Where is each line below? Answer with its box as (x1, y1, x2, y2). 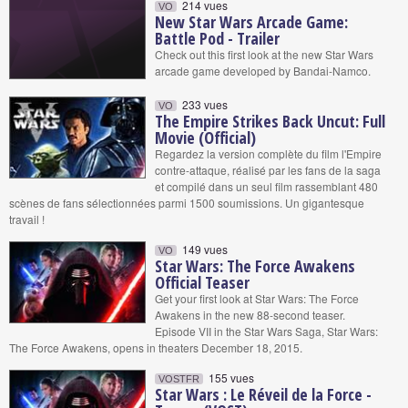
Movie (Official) (155, 127, 256, 148)
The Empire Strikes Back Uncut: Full (155, 110, 385, 132)
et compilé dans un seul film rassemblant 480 (155, 178, 378, 194)
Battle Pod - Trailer (155, 27, 280, 49)
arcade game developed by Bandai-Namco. (155, 63, 371, 78)
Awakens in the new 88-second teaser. (155, 307, 345, 322)
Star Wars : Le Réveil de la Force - (155, 383, 372, 405)
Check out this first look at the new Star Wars (155, 46, 373, 62)
